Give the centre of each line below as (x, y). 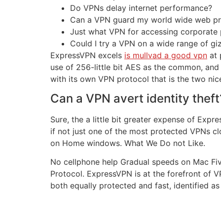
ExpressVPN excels (87, 55)
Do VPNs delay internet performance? (141, 8)
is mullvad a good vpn (166, 55)
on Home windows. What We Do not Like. (128, 143)
